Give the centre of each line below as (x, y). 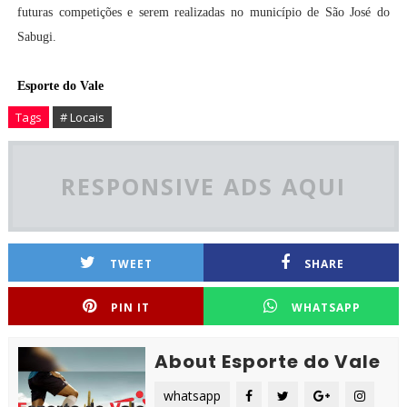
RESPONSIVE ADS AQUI (203, 187)
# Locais (82, 118)
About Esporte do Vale (267, 362)
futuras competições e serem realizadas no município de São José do (203, 13)
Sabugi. (36, 37)
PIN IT (131, 308)
